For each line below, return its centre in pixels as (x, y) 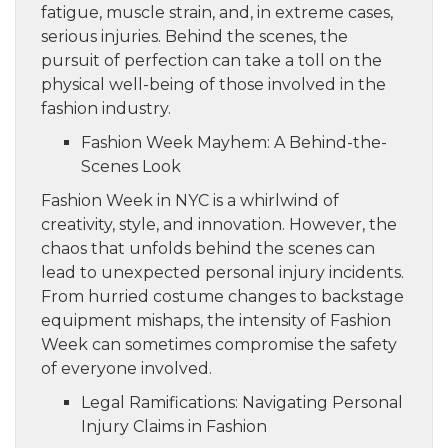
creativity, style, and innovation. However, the (219, 224)
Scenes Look (131, 166)
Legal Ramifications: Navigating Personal (242, 402)
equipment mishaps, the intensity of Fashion (216, 320)
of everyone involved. (126, 368)
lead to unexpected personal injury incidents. (222, 272)
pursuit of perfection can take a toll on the (211, 60)
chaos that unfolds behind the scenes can (208, 248)
